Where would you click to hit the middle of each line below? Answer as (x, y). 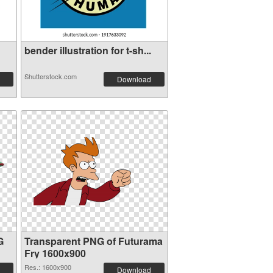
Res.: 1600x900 (48, 267)
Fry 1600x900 (55, 253)
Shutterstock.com (50, 76)
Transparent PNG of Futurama (93, 241)
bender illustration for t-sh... (87, 50)
